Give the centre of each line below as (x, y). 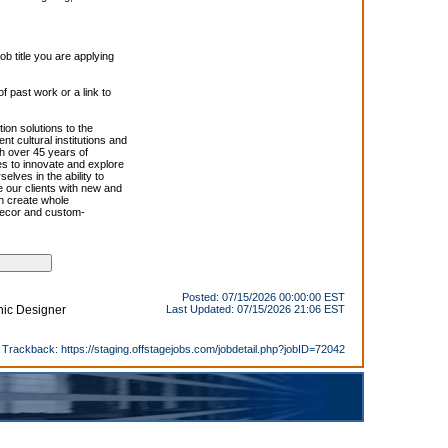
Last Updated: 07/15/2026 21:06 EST (255, 309)
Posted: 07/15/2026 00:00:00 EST (263, 297)
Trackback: (31, 349)
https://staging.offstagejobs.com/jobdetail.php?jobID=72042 (203, 349)
